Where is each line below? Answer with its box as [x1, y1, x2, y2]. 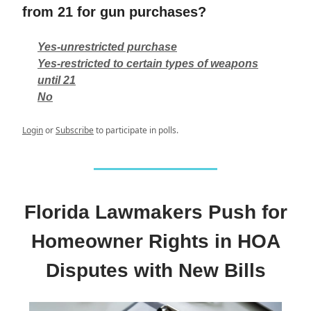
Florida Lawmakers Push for [24, 201, 287, 224]
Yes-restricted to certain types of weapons [37, 58, 258, 70]
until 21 [37, 74, 76, 87]
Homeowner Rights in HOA [31, 230, 280, 253]
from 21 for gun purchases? [22, 4, 206, 20]
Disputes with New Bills [45, 260, 266, 282]
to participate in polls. [94, 124, 178, 137]
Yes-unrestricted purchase [37, 41, 177, 53]
